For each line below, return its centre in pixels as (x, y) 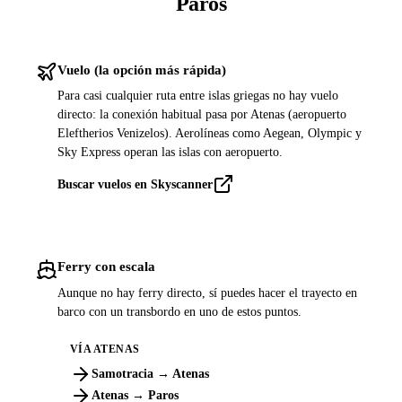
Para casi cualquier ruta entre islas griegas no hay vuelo (198, 95)
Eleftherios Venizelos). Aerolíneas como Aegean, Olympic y (210, 133)
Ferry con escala (106, 267)
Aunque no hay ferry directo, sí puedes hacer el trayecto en (207, 293)
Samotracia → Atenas (150, 374)
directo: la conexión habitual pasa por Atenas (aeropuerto (202, 114)
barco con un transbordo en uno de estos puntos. (179, 311)
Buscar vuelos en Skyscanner (135, 184)
